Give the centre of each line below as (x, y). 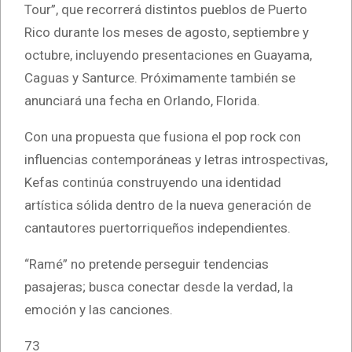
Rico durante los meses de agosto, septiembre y (167, 33)
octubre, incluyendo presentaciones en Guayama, (168, 55)
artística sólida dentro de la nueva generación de (168, 205)
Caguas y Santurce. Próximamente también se (160, 78)
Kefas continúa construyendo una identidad (153, 183)
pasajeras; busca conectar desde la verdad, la (159, 287)
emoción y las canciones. (99, 310)
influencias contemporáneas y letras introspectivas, (176, 160)
